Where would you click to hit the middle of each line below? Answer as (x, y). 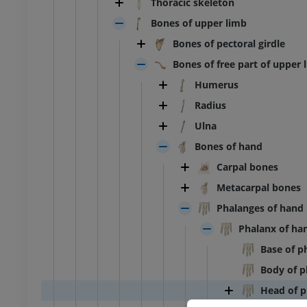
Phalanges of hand (260, 208)
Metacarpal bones (259, 188)
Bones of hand (229, 147)
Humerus (217, 85)
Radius (210, 106)
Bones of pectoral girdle (229, 44)
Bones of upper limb (199, 23)
